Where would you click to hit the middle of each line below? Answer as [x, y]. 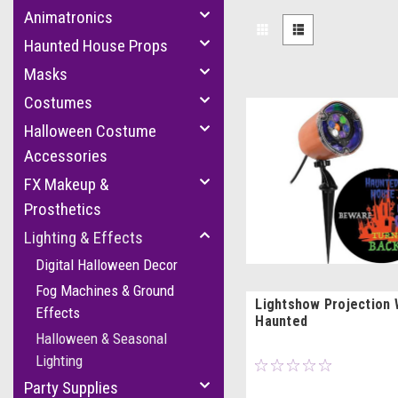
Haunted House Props [96, 46]
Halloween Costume [90, 131]
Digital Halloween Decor [107, 265]
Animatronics [68, 17]
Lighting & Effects [84, 238]
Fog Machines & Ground [105, 291]
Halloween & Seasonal [101, 338]
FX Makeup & [67, 184]
